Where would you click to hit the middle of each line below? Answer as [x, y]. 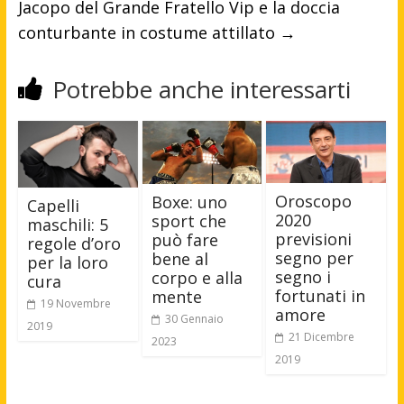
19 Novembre [75, 304]
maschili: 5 [67, 225]
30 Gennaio [194, 318]
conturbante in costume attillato [148, 32]
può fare [184, 239]
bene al [179, 258]
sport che [188, 220]
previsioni [314, 239]
